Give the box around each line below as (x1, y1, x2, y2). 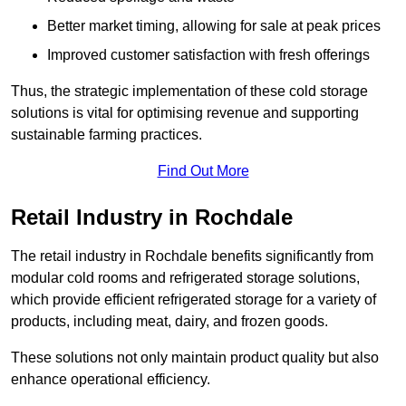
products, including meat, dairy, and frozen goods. (11, 314, 328, 330)
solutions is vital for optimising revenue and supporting (11, 105, 359, 121)
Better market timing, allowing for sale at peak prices (47, 18, 381, 34)
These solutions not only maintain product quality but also (11, 350, 379, 366)
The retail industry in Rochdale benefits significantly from (11, 248, 373, 265)
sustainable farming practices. (11, 127, 202, 143)
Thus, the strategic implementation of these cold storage (11, 83, 368, 100)
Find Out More (157, 163, 249, 179)
